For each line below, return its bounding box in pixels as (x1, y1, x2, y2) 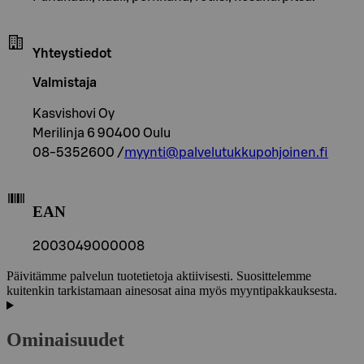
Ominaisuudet (6, 329, 124, 351)
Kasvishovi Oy (32, 106, 115, 120)
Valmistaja (32, 76, 97, 89)
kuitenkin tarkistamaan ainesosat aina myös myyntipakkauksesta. (6, 284, 337, 298)
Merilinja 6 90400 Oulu (32, 126, 171, 140)
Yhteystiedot (32, 46, 111, 60)
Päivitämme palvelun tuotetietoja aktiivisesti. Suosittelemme (6, 269, 311, 284)
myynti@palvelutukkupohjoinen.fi (124, 145, 328, 159)
